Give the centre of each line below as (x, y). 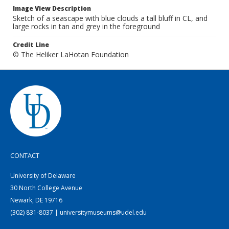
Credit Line (31, 45)
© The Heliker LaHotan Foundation (71, 54)
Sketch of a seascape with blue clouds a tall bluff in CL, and (110, 18)
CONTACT (25, 155)
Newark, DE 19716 (36, 200)
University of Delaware (43, 176)
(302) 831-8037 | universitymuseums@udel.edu (78, 212)
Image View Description (52, 8)
